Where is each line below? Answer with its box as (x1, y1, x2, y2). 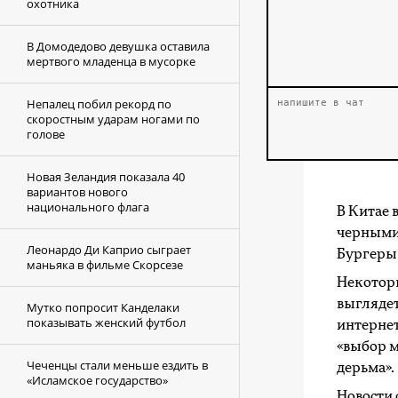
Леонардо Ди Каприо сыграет (27, 242, 191, 258)
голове (27, 126, 65, 142)
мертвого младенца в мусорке (27, 53, 195, 69)
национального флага (27, 199, 149, 215)
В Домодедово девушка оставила (27, 38, 210, 54)
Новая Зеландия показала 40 (27, 169, 185, 185)
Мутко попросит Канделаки (27, 299, 179, 315)
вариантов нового (27, 184, 128, 200)
